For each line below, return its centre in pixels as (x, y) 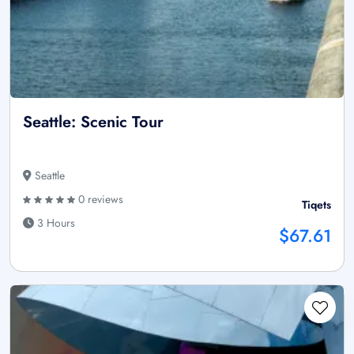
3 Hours (55, 223)
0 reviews (99, 200)
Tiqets (316, 205)
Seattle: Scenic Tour (93, 122)
